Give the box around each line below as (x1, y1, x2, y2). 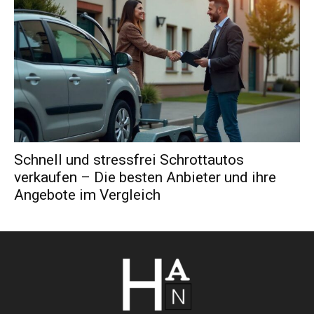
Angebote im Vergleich (14, 186, 161, 204)
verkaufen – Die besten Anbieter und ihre (14, 169, 276, 186)
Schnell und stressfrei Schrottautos (14, 151, 244, 169)
